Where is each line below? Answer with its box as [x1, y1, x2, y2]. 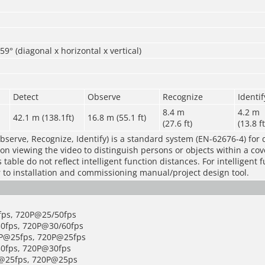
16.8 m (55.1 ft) [87, 112, 146, 123]
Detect [12, 91, 38, 102]
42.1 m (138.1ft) [12, 112, 74, 123]
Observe [87, 91, 121, 102]
